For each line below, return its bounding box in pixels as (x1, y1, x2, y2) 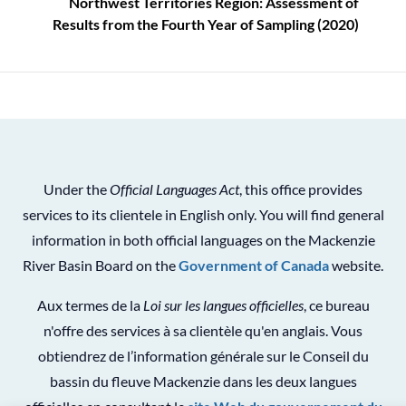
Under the (43, 180, 110, 198)
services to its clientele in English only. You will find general (22, 206, 384, 223)
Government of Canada (179, 256, 329, 274)
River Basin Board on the (23, 256, 179, 274)
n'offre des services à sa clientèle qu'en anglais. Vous (43, 322, 362, 339)
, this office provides (239, 180, 362, 198)
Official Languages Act (110, 180, 239, 198)
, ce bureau (303, 296, 370, 314)
